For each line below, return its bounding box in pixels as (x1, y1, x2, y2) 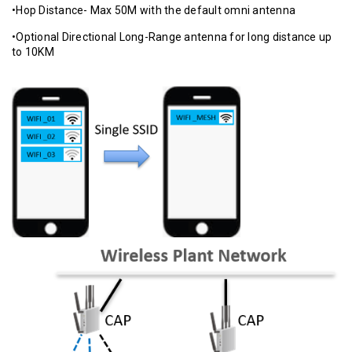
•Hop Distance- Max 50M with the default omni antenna (12, 4, 295, 16)
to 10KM (12, 46, 54, 58)
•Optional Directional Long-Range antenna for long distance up (12, 31, 332, 43)
